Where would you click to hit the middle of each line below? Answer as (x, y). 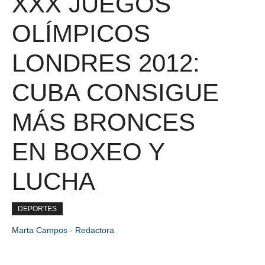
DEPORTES (37, 209)
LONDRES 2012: (106, 63)
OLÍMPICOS (81, 33)
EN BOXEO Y (88, 152)
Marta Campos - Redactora (63, 230)
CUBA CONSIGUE (115, 93)
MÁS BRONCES (104, 122)
